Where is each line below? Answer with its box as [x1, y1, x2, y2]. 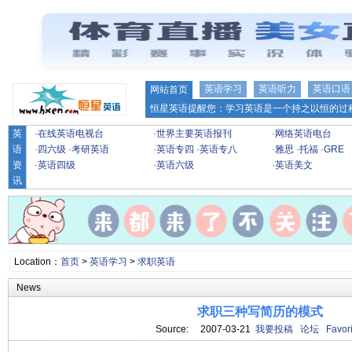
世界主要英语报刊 [156, 128, 232, 139]
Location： [13, 256, 60, 267]
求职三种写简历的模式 [197, 305, 323, 318]
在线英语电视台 [38, 128, 104, 139]
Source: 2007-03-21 [155, 324, 255, 335]
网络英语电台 [275, 128, 332, 139]
